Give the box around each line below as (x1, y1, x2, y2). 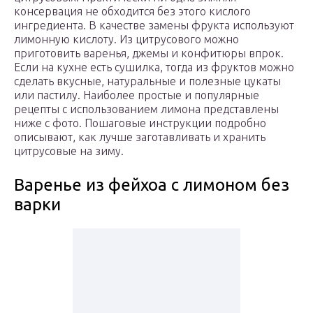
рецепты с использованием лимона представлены (14, 103, 279, 116)
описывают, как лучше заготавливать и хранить (14, 131, 265, 144)
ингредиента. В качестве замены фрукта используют (14, 19, 294, 32)
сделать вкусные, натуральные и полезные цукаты (14, 75, 281, 88)
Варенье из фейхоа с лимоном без (14, 175, 289, 195)
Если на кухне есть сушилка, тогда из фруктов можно (14, 61, 294, 74)
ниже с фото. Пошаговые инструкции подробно (14, 117, 266, 130)
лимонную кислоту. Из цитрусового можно (14, 33, 239, 46)
